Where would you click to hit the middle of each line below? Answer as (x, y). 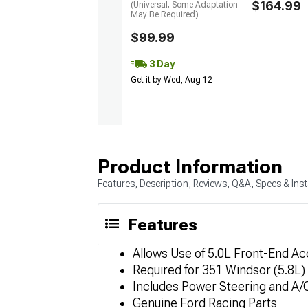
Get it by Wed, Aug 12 (172, 80)
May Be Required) (165, 15)
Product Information (190, 166)
